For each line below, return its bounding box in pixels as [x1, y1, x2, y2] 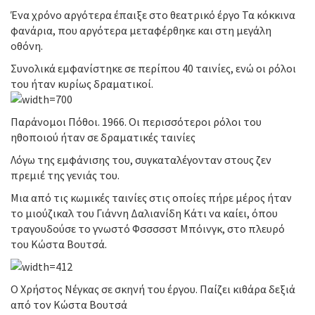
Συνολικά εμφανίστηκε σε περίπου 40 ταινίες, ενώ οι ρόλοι [11, 61, 296, 75]
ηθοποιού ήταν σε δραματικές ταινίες [11, 130, 195, 144]
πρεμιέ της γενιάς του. [11, 168, 120, 182]
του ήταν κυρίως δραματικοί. [11, 77, 153, 91]
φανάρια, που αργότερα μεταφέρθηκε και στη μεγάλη [11, 23, 271, 37]
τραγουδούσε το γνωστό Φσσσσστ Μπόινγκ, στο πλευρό [11, 221, 285, 236]
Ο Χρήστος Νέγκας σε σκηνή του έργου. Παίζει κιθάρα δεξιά [11, 282, 295, 296]
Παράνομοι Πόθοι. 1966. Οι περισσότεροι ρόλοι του [11, 115, 262, 129]
